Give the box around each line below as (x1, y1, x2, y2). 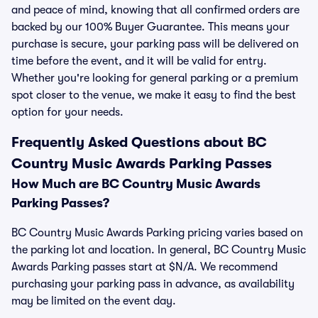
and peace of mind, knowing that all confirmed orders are (11, 4, 300, 16)
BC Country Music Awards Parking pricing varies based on (11, 226, 303, 239)
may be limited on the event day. (11, 295, 176, 307)
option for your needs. (11, 106, 124, 119)
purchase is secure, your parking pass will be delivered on (11, 38, 299, 50)
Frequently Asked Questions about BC (11, 134, 267, 150)
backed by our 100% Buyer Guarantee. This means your (11, 21, 290, 33)
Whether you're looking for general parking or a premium (11, 72, 298, 84)
